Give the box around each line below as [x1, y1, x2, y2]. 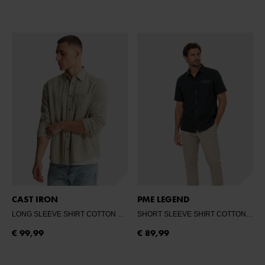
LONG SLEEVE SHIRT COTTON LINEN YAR [118, 210, 125, 219]
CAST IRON [12, 193, 58, 206]
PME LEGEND [137, 193, 189, 206]
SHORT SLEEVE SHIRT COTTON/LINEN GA [245, 210, 253, 219]
